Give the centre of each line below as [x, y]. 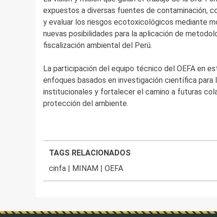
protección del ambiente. [85, 104]
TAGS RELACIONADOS [90, 153]
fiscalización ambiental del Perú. [97, 46]
